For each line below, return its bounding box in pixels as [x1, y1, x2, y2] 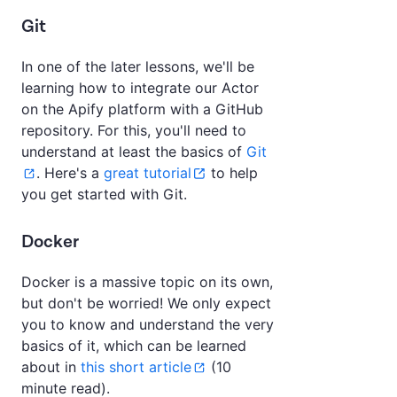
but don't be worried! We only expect [21, 294, 271, 313]
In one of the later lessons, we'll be [21, 58, 254, 76]
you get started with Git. [21, 185, 187, 204]
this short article [81, 358, 191, 377]
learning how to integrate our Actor [21, 79, 259, 97]
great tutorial [103, 164, 191, 183]
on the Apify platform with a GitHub [21, 100, 263, 119]
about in [21, 358, 81, 377]
